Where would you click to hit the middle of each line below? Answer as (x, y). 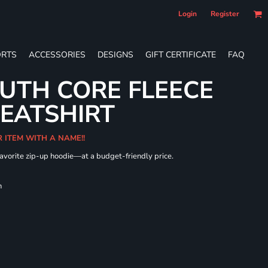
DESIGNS (115, 54)
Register (225, 14)
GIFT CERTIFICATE (181, 54)
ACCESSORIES (57, 54)
